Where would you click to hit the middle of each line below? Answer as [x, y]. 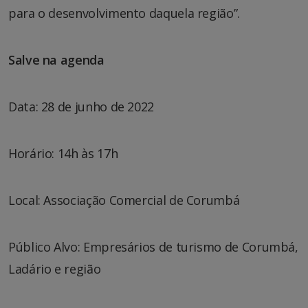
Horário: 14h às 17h [63, 154]
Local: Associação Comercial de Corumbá [124, 200]
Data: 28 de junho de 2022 [81, 107]
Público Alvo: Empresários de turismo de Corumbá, [153, 247]
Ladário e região [55, 269]
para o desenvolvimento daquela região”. [124, 13]
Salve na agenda [56, 60]
